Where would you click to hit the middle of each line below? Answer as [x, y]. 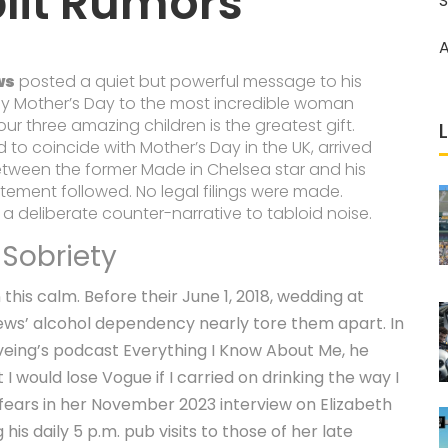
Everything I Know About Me [233, 351]
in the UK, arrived [307, 148]
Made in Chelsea [206, 170]
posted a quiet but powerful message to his [189, 82]
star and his [319, 170]
